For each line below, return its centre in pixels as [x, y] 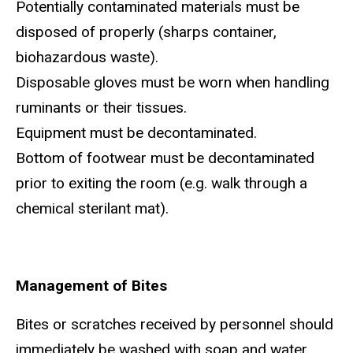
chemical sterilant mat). [96, 209]
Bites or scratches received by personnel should [175, 324]
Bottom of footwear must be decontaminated [165, 158]
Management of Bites [91, 285]
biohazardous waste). [89, 58]
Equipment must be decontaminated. [138, 133]
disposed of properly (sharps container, [146, 32]
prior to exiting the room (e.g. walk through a [162, 184]
